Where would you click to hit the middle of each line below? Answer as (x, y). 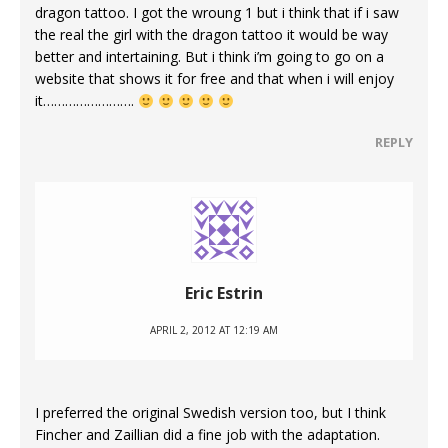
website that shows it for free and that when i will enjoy (214, 79)
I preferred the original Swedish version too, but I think (210, 413)
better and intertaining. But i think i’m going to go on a (209, 57)
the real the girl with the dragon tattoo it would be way (211, 35)
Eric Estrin (224, 293)
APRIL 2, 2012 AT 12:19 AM (214, 330)
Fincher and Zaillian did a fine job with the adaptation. (207, 435)
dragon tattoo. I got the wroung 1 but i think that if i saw (217, 13)
